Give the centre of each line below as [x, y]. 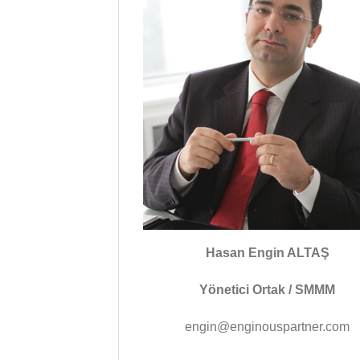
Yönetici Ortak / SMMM [268, 289]
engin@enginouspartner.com [268, 326]
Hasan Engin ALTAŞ [267, 253]
